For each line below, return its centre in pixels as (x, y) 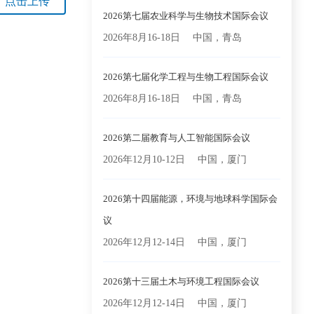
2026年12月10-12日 (144, 159)
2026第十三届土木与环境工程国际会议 (181, 281)
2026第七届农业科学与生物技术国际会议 (186, 16)
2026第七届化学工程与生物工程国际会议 (186, 77)
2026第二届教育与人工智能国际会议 (177, 138)
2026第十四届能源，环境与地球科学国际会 (190, 199)
